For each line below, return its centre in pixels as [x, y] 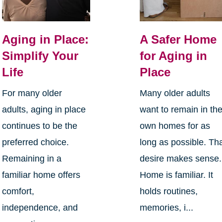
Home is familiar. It [177, 175]
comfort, [18, 191]
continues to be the [39, 126]
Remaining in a [31, 158]
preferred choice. [35, 142]
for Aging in [174, 55]
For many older [32, 93]
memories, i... [167, 207]
